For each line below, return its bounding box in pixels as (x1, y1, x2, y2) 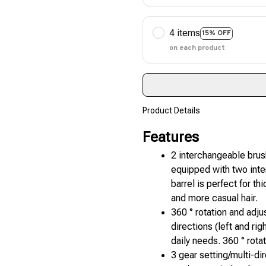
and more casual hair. (171, 192, 258, 204)
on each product (169, 43, 225, 53)
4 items (169, 27, 200, 39)
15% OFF (202, 28, 231, 38)
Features (142, 128, 199, 145)
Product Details (142, 105, 200, 115)
